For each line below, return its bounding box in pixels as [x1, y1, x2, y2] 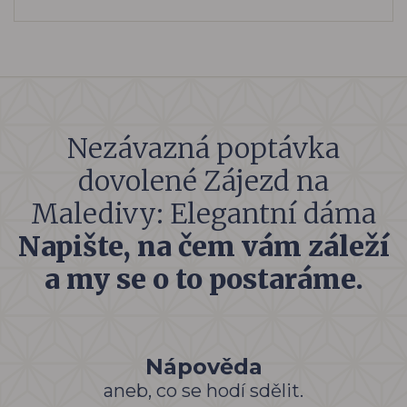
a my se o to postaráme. [44, 261, 363, 296]
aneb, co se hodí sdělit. [104, 379, 303, 402]
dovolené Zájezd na [78, 163, 329, 198]
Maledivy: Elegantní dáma [31, 195, 376, 231]
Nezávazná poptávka [67, 130, 340, 165]
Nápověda [144, 352, 263, 380]
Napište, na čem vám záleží [17, 228, 390, 263]
